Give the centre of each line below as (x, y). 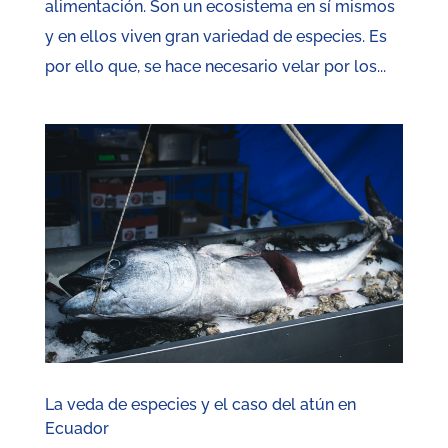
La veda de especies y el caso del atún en (200, 405)
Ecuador (76, 429)
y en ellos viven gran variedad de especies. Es (215, 37)
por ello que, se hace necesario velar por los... (215, 67)
